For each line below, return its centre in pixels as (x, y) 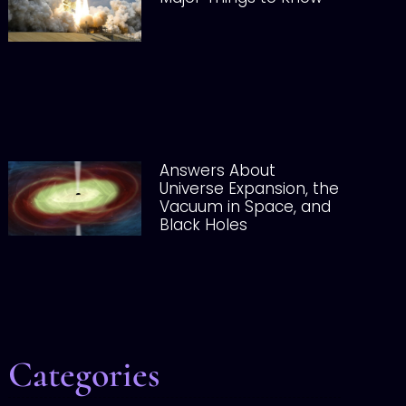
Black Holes (203, 224)
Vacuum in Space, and (245, 206)
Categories (83, 375)
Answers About (217, 170)
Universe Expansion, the (249, 188)
